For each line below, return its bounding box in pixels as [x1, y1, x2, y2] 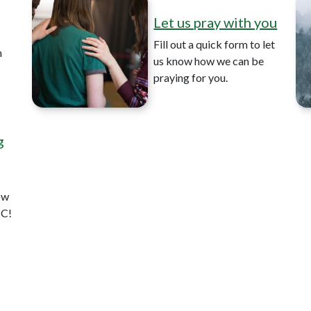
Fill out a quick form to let [153, 37, 276, 51]
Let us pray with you [153, 13, 278, 31]
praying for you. [153, 70, 228, 84]
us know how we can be [153, 53, 264, 67]
